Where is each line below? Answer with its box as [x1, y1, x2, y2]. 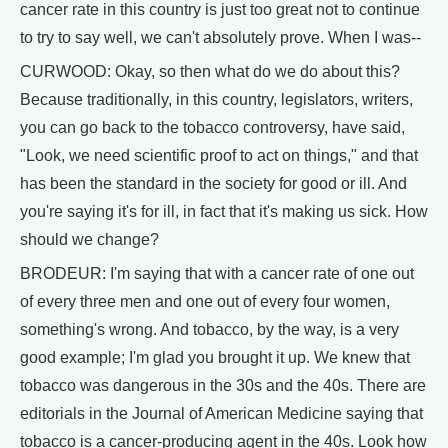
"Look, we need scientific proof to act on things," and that [20, 147, 418, 164]
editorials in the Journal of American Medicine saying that [20, 405, 423, 422]
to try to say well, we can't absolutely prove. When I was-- [20, 29, 421, 46]
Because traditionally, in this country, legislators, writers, [20, 91, 413, 108]
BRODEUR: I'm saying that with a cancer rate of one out [20, 265, 414, 282]
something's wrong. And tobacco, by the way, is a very [20, 321, 399, 338]
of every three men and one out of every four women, [20, 293, 390, 310]
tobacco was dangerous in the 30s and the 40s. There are [20, 377, 426, 394]
